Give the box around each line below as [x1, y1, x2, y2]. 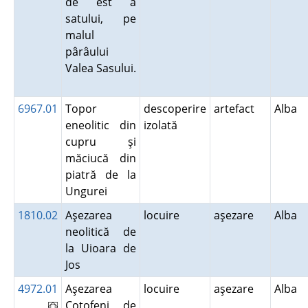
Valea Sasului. [65, 60, 136, 76]
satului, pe [65, 11, 136, 26]
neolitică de [65, 224, 136, 239]
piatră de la [65, 167, 136, 182]
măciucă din [65, 151, 136, 166]
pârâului [65, 44, 109, 59]
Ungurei [65, 184, 113, 199]
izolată [143, 118, 183, 133]
